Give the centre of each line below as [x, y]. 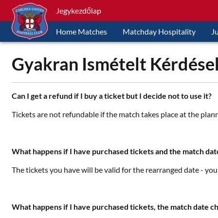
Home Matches [82, 31]
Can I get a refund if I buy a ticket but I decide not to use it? [112, 96]
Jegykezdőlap [79, 10]
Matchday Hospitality [159, 31]
